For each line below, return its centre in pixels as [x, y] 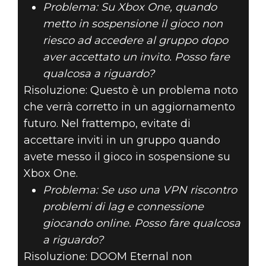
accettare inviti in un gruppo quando [122, 140]
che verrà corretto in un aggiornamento [129, 107]
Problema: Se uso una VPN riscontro [140, 190]
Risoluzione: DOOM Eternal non [108, 257]
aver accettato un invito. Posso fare [136, 57]
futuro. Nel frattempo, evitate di [107, 124]
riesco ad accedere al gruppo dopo [135, 41]
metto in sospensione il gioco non [132, 24]
